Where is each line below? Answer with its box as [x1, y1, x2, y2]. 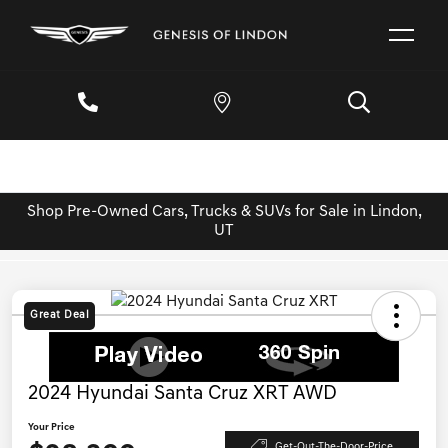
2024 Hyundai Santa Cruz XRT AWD [28, 384, 337, 405]
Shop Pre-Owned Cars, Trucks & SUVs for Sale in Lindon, [26, 203, 422, 220]
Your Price [28, 422, 75, 434]
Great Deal [30, 310, 89, 322]
